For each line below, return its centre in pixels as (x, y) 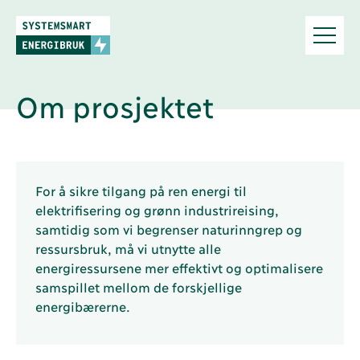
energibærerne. (83, 306)
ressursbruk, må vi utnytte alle (128, 248)
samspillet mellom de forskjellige (138, 286)
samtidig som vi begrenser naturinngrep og (168, 229)
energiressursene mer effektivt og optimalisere (179, 267)
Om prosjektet (115, 105)
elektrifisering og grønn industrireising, (157, 209)
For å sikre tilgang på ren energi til (141, 190)
